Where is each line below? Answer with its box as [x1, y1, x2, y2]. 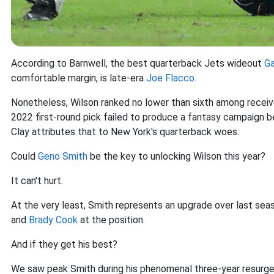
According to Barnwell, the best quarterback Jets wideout [11, 57, 264, 69]
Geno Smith [38, 150, 87, 162]
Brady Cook [29, 214, 78, 226]
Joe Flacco [146, 72, 194, 84]
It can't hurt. [11, 175, 65, 187]
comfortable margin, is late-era [11, 72, 146, 84]
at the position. [78, 214, 147, 226]
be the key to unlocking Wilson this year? [87, 150, 268, 162]
